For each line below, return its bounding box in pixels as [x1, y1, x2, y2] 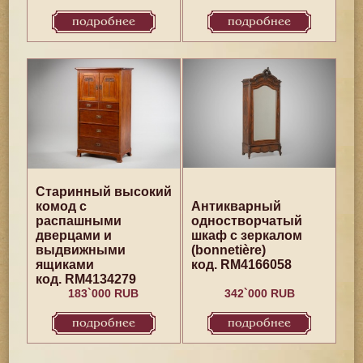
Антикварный [191, 199, 282, 213]
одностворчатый [191, 214, 303, 228]
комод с [35, 199, 87, 213]
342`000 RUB [224, 287, 295, 300]
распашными [35, 214, 122, 228]
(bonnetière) [191, 243, 267, 257]
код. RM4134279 [35, 272, 136, 286]
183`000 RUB [68, 287, 139, 300]
